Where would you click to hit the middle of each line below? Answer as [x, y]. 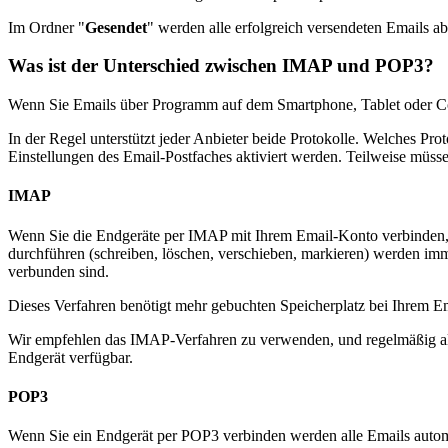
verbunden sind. [58, 271]
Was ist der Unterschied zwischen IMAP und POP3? [221, 66]
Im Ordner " [46, 27]
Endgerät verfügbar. [70, 357]
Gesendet [116, 27]
